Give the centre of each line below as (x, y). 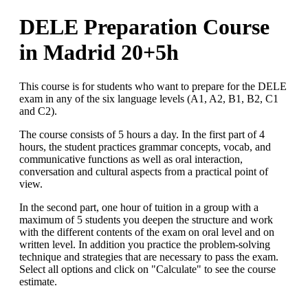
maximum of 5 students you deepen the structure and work (146, 219)
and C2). (38, 111)
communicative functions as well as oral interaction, (131, 159)
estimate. (38, 281)
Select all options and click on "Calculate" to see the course (147, 269)
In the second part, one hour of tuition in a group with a (139, 207)
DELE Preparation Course (144, 27)
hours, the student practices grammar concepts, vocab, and (145, 146)
